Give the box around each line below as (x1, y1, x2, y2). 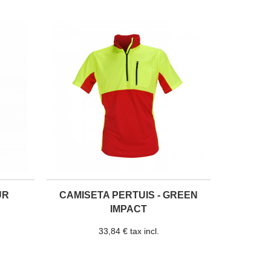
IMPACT (110, 204, 147, 215)
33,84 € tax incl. (98, 226, 159, 236)
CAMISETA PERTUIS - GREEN (59, 190, 198, 201)
